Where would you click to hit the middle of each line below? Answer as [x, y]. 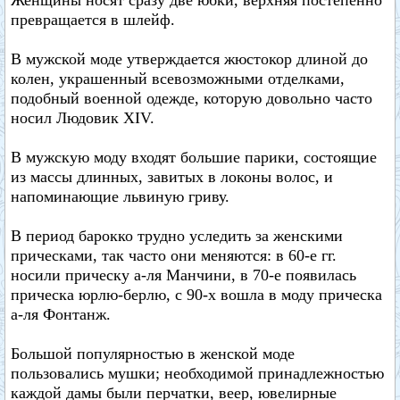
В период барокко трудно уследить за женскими [177, 236]
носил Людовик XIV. [83, 118]
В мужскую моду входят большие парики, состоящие [194, 157]
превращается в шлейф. [93, 20]
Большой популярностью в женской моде [153, 354]
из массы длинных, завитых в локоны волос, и [172, 177]
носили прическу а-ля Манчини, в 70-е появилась [183, 275]
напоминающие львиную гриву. [120, 196]
